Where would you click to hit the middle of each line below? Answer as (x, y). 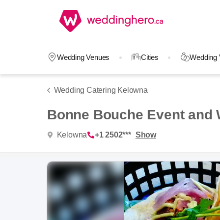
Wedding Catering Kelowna (101, 90)
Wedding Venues (83, 57)
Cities (150, 57)
